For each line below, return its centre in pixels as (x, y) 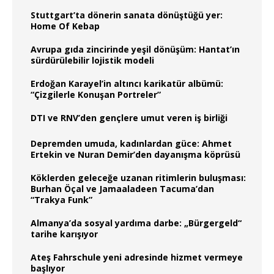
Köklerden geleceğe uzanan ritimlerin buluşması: (138, 177)
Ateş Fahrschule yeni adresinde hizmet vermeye (137, 257)
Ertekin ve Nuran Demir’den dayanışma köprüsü (135, 154)
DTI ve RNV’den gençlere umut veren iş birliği (129, 117)
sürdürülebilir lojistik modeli (92, 60)
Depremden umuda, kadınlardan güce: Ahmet (131, 143)
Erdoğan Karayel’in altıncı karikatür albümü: (127, 83)
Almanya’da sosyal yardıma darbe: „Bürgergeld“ (136, 223)
